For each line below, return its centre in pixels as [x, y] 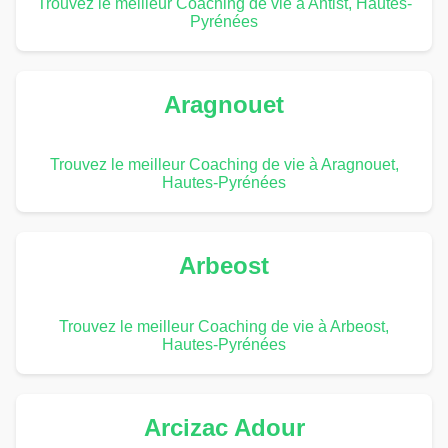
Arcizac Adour [224, 428]
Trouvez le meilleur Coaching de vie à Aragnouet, [224, 165]
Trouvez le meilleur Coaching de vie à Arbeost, [224, 327]
